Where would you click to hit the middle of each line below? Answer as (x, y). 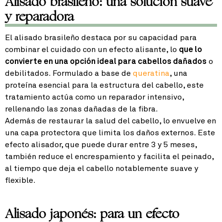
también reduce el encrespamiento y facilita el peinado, (109, 157)
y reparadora (39, 17)
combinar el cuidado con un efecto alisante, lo (92, 50)
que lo (191, 50)
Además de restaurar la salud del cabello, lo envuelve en (111, 121)
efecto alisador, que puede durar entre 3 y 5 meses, (101, 145)
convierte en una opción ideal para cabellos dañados (106, 62)
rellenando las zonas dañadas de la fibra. (82, 109)
